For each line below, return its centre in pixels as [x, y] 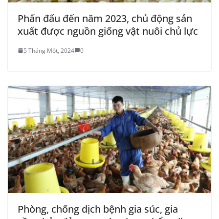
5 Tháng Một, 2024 [49, 50]
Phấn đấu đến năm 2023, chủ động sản [105, 18]
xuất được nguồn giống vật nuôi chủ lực [108, 31]
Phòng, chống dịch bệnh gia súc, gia [98, 209]
